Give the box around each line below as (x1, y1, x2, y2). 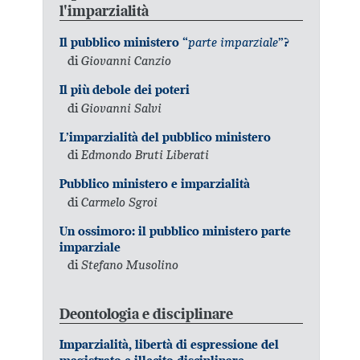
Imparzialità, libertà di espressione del (59, 336, 280, 352)
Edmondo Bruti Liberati (81, 146, 210, 163)
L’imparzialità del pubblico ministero (59, 129, 272, 145)
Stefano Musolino (81, 256, 179, 273)
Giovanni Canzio (81, 52, 172, 69)
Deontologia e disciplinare (59, 304, 234, 323)
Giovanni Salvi (81, 99, 162, 116)
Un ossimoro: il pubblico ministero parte (59, 223, 292, 239)
